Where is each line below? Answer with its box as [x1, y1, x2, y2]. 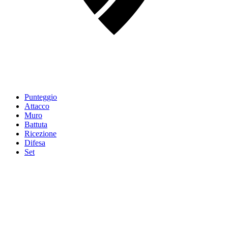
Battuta [24, 120, 47, 129]
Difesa [24, 138, 45, 147]
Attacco [24, 101, 49, 110]
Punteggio [24, 92, 57, 101]
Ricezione [24, 129, 56, 138]
